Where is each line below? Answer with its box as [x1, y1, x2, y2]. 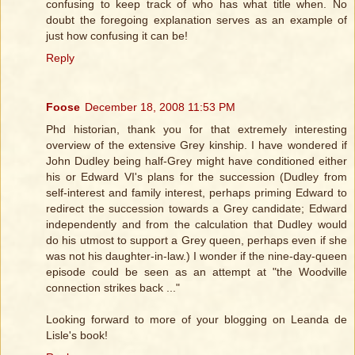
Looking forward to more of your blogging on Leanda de [46, 313, 347, 326]
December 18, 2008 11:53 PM [85, 101, 235, 114]
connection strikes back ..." [46, 281, 180, 295]
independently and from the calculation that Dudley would [46, 218, 347, 231]
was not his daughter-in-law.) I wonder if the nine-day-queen [46, 250, 347, 263]
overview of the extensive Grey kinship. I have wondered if [46, 139, 347, 152]
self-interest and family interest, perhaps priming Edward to [46, 186, 347, 200]
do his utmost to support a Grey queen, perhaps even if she [46, 234, 347, 247]
